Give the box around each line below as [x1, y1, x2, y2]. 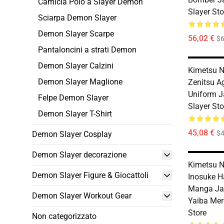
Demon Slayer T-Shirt [38, 109, 112, 118]
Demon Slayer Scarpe [38, 29, 114, 38]
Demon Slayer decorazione [32, 150, 126, 159]
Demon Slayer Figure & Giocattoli [32, 170, 148, 180]
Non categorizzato [32, 211, 96, 221]
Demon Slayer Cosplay [32, 129, 112, 139]
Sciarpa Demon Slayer [38, 13, 116, 22]
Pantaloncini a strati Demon [38, 45, 136, 54]
